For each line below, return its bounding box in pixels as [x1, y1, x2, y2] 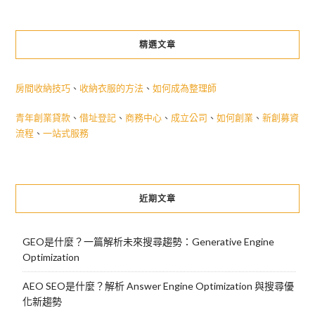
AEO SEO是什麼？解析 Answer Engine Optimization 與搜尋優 [22, 280, 294, 292]
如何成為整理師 [152, 82, 217, 94]
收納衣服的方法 [79, 82, 143, 94]
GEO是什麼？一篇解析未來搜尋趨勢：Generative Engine [22, 236, 274, 248]
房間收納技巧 [15, 82, 70, 94]
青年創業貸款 [15, 111, 70, 123]
